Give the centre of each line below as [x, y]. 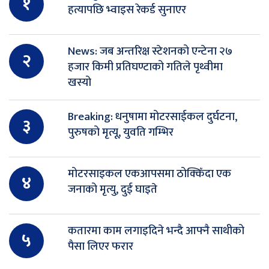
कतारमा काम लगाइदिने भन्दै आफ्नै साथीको [156, 231]
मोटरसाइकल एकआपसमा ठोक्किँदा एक [150, 174]
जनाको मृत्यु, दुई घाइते [113, 189]
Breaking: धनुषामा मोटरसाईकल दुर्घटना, [153, 116]
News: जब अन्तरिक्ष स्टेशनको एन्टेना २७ [150, 51]
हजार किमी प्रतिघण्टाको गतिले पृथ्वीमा [145, 67]
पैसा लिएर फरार [101, 246]
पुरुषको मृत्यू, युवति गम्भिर [121, 132]
